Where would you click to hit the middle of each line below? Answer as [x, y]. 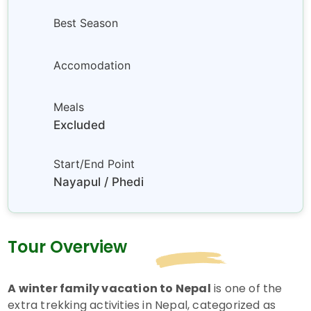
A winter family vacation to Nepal [109, 288]
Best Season [86, 23]
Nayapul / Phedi [99, 182]
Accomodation [92, 65]
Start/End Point [94, 163]
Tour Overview [68, 247]
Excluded [80, 125]
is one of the [246, 288]
